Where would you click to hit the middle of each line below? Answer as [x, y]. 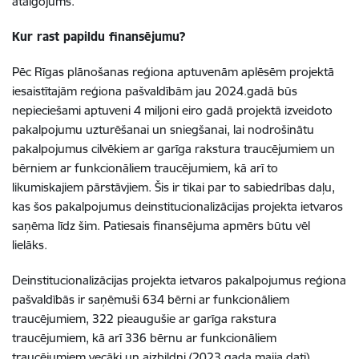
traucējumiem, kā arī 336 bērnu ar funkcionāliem [144, 337]
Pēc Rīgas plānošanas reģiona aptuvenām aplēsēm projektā [173, 71]
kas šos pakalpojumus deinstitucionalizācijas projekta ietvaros [177, 206]
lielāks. [30, 244]
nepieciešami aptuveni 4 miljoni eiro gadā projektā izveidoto [172, 110]
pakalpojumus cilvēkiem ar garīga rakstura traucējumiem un [173, 148]
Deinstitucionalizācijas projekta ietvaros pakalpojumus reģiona [179, 280]
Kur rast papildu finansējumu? [99, 36]
